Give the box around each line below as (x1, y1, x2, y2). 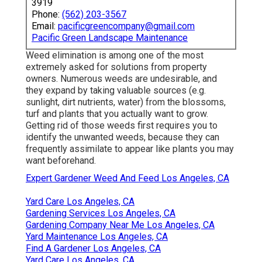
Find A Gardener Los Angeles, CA (26, 243, 161, 254)
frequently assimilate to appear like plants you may (26, 143, 234, 155)
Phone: (32, 9, 62, 20)
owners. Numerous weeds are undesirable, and (26, 73, 217, 85)
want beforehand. (26, 155, 96, 167)
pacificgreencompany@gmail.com (58, 20, 195, 32)
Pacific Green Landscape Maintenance (32, 32, 188, 44)
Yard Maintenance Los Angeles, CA (26, 231, 168, 243)
